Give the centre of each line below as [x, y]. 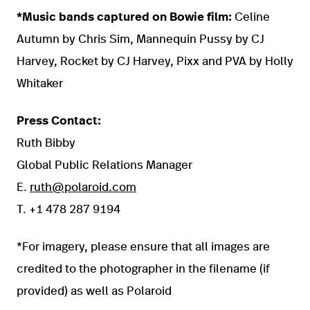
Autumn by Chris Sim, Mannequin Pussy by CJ [140, 39]
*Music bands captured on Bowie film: [124, 17]
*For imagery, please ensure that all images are [143, 247]
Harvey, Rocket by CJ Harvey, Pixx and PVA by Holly [155, 62]
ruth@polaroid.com [83, 188]
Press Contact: [59, 121]
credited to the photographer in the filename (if [143, 269]
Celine [251, 17]
